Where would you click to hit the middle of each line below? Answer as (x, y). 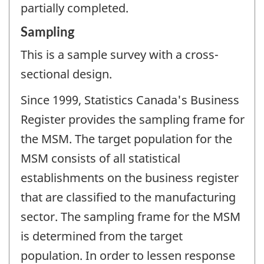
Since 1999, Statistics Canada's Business (130, 100)
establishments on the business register (130, 178)
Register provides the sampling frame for (133, 120)
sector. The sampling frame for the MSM (131, 217)
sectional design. (66, 74)
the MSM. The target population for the (126, 139)
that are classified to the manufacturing (128, 197)
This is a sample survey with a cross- (120, 54)
